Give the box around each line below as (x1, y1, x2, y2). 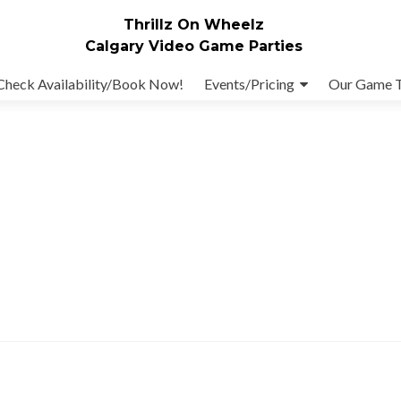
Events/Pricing (204, 75, 294, 92)
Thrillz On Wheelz (124, 15, 264, 33)
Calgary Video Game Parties (85, 37, 303, 55)
